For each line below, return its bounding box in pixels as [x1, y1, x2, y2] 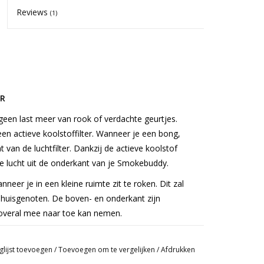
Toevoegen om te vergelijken [58, 245, 157, 255]
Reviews [16, 6, 51, 18]
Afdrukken [160, 245, 195, 255]
